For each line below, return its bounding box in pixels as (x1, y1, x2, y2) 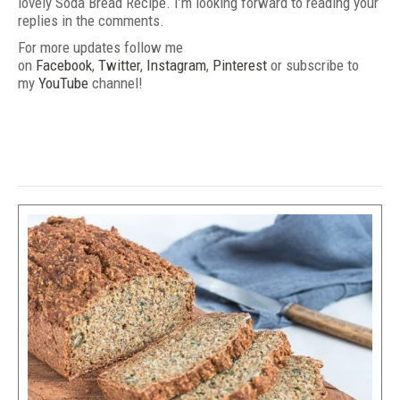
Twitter (98, 55, 140, 74)
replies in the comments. (18, 11, 164, 29)
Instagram (146, 55, 206, 74)
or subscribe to (267, 55, 359, 74)
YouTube (38, 73, 88, 92)
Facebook (36, 55, 92, 74)
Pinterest (212, 55, 267, 74)
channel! (88, 73, 143, 92)
